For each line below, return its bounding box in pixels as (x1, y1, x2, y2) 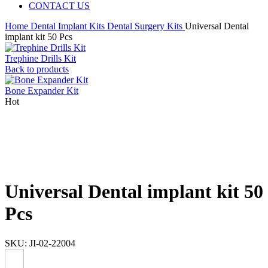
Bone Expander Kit (5, 86, 78, 96)
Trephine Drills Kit (5, 53, 76, 63)
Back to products (5, 64, 69, 74)
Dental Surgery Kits (107, 21, 185, 31)
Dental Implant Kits (31, 21, 107, 31)
